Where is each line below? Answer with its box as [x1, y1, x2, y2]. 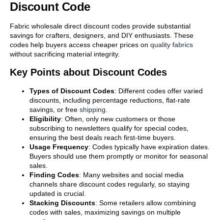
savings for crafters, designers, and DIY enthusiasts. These [10, 31, 193, 39]
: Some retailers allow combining [95, 199, 196, 207]
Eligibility [29, 115, 61, 123]
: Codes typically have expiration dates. [88, 143, 210, 151]
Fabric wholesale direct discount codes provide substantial [10, 22, 191, 30]
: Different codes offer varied [114, 87, 203, 95]
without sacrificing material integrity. [10, 50, 120, 58]
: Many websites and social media [79, 171, 184, 179]
